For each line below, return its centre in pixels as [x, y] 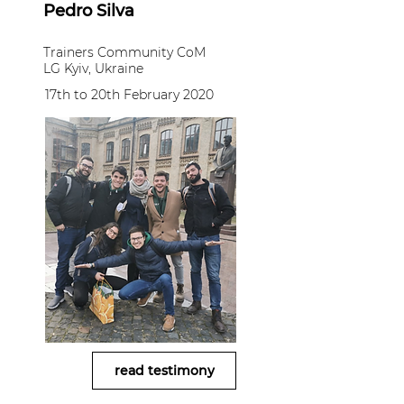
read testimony [164, 371]
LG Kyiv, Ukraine [93, 69]
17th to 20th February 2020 [129, 95]
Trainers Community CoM [124, 52]
